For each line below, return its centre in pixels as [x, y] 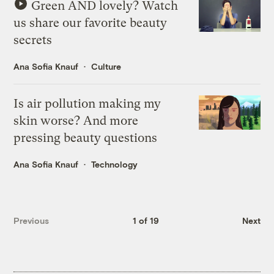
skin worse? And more [76, 120]
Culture [106, 66]
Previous [31, 221]
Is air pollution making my [87, 103]
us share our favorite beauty [91, 23]
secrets [33, 40]
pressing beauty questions [86, 138]
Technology [115, 164]
